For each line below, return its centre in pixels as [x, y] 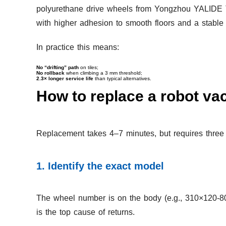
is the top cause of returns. [86, 212]
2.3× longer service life [65, 79]
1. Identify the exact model [100, 166]
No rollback [50, 73]
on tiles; [89, 68]
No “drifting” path [58, 68]
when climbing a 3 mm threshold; [103, 73]
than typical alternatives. [122, 79]
